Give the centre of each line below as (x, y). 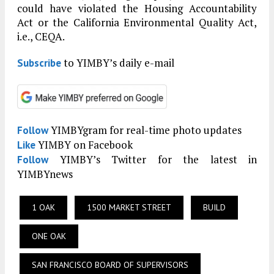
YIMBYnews (45, 174)
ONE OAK (49, 236)
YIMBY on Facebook (84, 144)
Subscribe (39, 63)
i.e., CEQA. (41, 36)
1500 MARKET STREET (129, 207)
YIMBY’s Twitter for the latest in (153, 159)
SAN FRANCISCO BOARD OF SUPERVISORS (110, 265)
